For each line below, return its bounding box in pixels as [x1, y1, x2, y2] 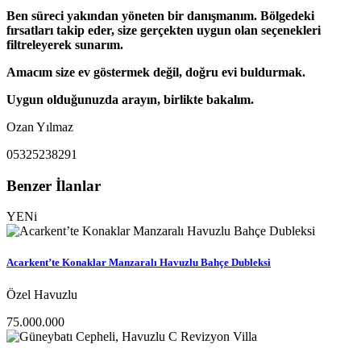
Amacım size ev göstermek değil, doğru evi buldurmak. [6, 64, 305, 79]
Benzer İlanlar [6, 176, 101, 194]
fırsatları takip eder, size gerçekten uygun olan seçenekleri [6, 23, 321, 37]
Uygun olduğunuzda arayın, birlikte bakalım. [6, 92, 254, 106]
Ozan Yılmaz [6, 119, 73, 134]
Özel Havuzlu [6, 287, 77, 301]
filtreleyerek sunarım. [6, 37, 123, 52]
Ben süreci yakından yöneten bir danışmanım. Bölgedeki [6, 8, 314, 23]
